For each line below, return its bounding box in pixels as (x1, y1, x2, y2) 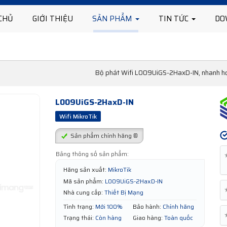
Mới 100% (95, 201, 123, 211)
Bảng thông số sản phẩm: (56, 149, 129, 159)
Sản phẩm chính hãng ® (69, 131, 138, 140)
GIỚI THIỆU (32, 13, 73, 25)
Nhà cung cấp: (63, 187, 103, 198)
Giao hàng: (132, 213, 163, 223)
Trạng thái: (63, 213, 94, 223)
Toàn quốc (164, 213, 193, 223)
